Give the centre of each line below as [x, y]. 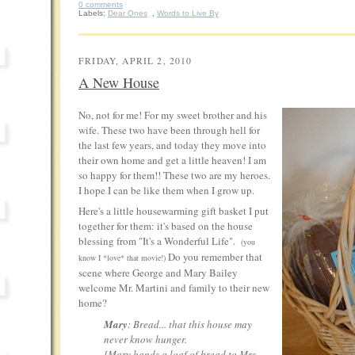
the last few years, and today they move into [172, 145]
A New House [119, 82]
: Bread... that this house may [190, 324]
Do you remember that [214, 257]
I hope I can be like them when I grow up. [166, 190]
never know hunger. [145, 340]
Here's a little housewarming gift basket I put [174, 211]
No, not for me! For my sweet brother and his [173, 115]
